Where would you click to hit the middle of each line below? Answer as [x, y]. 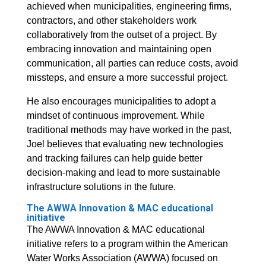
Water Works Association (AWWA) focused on [122, 258]
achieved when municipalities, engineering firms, [129, 7]
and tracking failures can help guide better [114, 159]
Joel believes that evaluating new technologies [125, 144]
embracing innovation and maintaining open [119, 49]
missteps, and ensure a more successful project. [127, 78]
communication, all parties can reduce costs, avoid [132, 64]
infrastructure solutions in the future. [101, 187]
